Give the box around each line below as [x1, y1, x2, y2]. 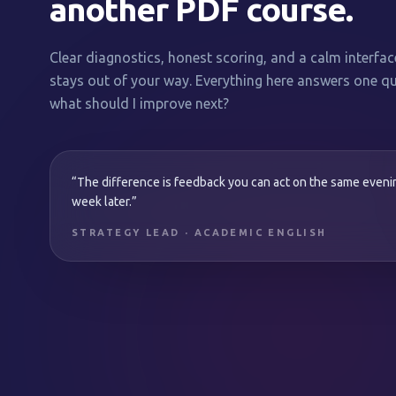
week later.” [72, 194, 137, 209]
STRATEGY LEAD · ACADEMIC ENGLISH [72, 227, 327, 238]
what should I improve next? [49, 95, 229, 111]
